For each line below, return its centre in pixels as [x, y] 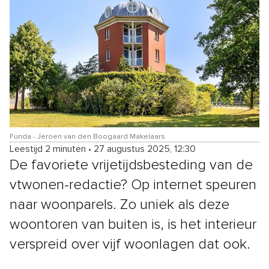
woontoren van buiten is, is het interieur [133, 224]
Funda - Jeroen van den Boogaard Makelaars [87, 137]
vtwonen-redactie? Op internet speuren [133, 185]
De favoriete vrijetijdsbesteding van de [131, 165]
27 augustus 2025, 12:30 [145, 149]
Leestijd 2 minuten [48, 149]
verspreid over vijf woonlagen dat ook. [130, 244]
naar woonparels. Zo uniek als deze [119, 204]
